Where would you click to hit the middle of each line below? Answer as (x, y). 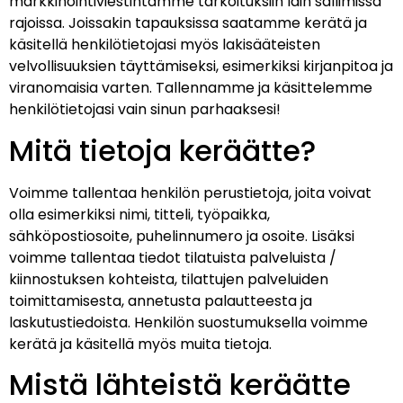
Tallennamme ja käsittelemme (264, 88)
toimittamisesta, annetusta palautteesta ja (161, 300)
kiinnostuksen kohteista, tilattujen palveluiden (169, 279)
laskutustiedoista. (72, 322)
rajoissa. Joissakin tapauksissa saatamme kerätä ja (188, 23)
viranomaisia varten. (82, 88)
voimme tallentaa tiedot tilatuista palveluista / (173, 257)
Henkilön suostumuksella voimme (251, 322)
